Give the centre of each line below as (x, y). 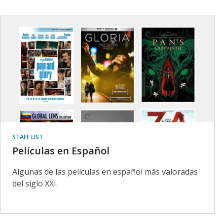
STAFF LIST (28, 137)
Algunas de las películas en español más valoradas (105, 171)
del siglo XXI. (35, 183)
